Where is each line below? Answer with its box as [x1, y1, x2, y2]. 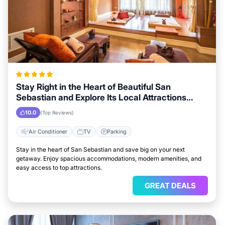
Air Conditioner [29, 128, 67, 135]
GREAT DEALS [145, 181, 196, 190]
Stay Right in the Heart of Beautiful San [16, 82, 171, 92]
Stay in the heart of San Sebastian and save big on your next [16, 146, 185, 153]
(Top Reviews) [40, 109, 74, 116]
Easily [16, 103, 40, 113]
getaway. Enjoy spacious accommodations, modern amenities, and [16, 155, 201, 162]
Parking [107, 128, 127, 135]
